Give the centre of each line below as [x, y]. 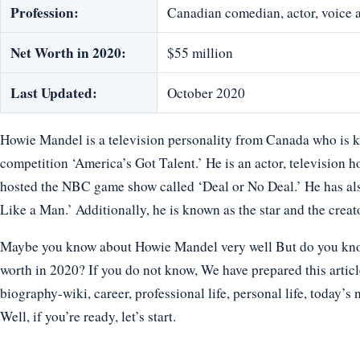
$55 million [200, 53]
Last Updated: [54, 93]
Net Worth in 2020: [68, 53]
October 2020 [206, 93]
